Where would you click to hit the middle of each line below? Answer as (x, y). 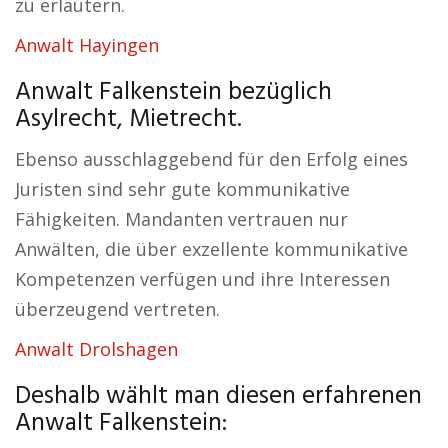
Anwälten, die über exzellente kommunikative (211, 249)
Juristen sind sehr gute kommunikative (182, 189)
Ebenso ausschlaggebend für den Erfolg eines (211, 159)
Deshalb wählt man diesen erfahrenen (218, 397)
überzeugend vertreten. (117, 309)
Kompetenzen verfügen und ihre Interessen (202, 279)
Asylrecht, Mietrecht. (128, 120)
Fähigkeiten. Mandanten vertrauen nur (181, 219)
